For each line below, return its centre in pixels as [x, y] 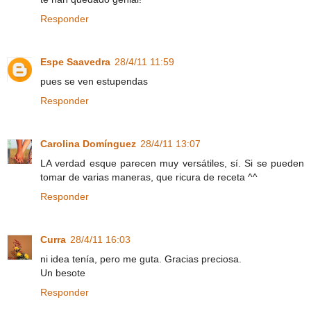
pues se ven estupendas [94, 81]
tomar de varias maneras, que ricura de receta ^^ [149, 177]
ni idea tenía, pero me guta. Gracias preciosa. [141, 259]
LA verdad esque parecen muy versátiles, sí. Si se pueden [172, 163]
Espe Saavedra [75, 61]
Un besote [63, 272]
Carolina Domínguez [88, 143]
